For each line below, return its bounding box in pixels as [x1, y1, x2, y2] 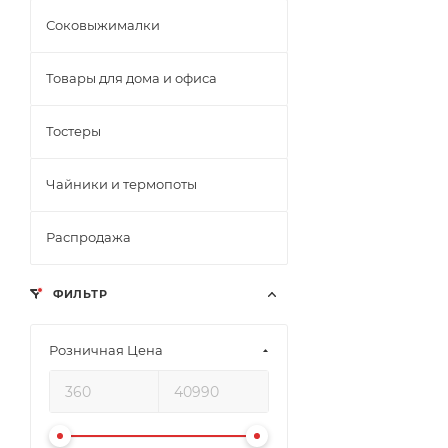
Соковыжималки [46, 17, 160, 33]
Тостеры [46, 123, 101, 139]
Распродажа [46, 229, 131, 245]
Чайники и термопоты [46, 176, 197, 192]
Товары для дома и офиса [46, 70, 217, 86]
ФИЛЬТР [49, 287, 108, 301]
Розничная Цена [49, 342, 163, 358]
